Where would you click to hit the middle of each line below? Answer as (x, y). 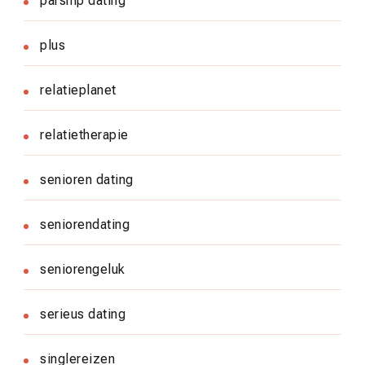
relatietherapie (84, 134)
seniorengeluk (83, 269)
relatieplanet (78, 90)
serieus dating (83, 314)
